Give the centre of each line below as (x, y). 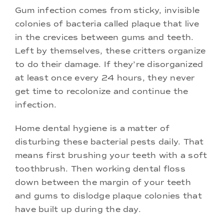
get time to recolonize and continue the (102, 91)
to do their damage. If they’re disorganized (109, 64)
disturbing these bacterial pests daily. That (109, 142)
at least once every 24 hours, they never (105, 78)
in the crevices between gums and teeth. (104, 37)
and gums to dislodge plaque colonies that (108, 196)
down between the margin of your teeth (103, 182)
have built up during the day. (78, 209)
